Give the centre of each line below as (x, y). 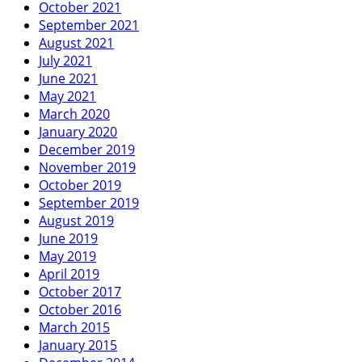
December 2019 (87, 149)
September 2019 (89, 202)
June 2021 (68, 78)
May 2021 (67, 96)
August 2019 (76, 220)
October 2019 (80, 185)
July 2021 (65, 60)
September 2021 (89, 25)
